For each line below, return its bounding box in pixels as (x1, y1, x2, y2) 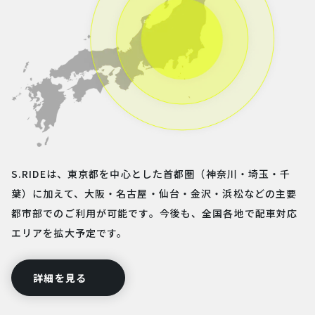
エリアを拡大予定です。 (11, 225, 128, 240)
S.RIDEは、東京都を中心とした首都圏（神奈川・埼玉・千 (11, 166, 291, 181)
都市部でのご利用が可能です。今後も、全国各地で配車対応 (11, 205, 298, 220)
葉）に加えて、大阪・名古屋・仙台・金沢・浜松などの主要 (11, 186, 297, 200)
